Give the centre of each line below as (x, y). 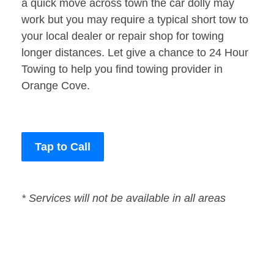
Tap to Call (63, 147)
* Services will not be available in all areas (124, 198)
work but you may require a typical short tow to (135, 20)
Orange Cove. (56, 86)
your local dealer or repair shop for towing (123, 36)
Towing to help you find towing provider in (122, 69)
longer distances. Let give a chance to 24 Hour (135, 53)
